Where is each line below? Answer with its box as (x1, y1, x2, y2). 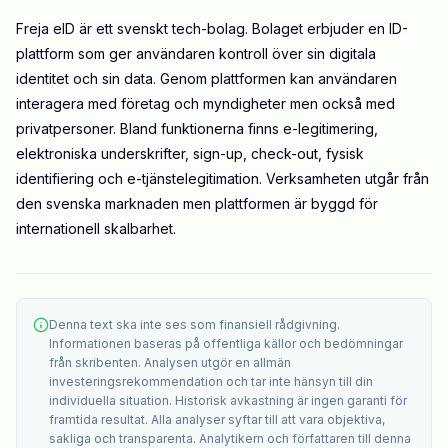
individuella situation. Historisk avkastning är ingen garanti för (49, 393, 407, 409)
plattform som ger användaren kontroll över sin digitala (16, 45, 376, 63)
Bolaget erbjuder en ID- (252, 20, 408, 38)
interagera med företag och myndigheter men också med (16, 95, 395, 113)
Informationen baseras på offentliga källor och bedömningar (49, 336, 403, 352)
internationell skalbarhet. (16, 220, 176, 238)
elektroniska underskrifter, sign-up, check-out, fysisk (16, 145, 364, 163)
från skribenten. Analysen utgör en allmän (49, 355, 291, 371)
